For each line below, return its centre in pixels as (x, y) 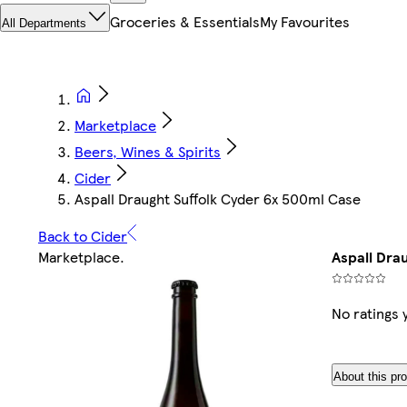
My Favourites (305, 22)
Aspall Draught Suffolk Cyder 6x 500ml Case (218, 199)
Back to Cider (83, 236)
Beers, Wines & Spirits (148, 152)
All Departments (44, 24)
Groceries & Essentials (185, 22)
